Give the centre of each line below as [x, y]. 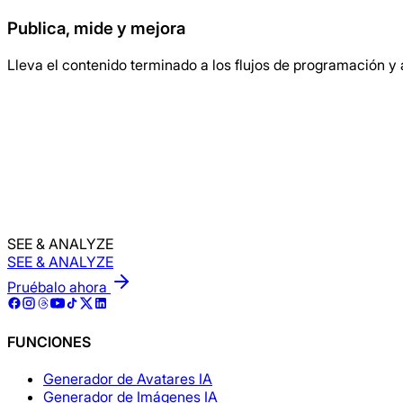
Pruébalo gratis [57, 122]
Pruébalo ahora [59, 287]
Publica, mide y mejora [96, 28]
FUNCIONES [49, 341]
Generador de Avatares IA [128, 379]
